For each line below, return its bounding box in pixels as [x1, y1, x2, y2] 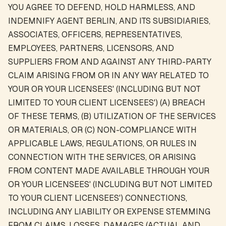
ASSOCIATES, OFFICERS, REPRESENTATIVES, [8, 29, 182, 40]
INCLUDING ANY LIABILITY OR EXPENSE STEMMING [8, 206, 210, 217]
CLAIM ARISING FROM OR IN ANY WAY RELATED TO [8, 70, 209, 81]
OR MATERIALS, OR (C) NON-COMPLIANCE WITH [8, 125, 197, 135]
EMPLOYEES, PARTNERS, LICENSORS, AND [8, 43, 174, 53]
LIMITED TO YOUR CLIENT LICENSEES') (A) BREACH [8, 97, 205, 108]
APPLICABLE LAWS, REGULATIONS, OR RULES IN [8, 138, 197, 149]
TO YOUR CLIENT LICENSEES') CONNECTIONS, [8, 193, 187, 203]
